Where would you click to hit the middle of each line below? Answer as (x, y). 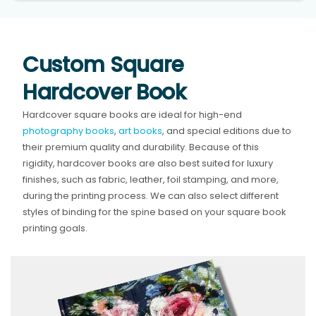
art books (141, 131)
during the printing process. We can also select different (151, 196)
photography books (69, 131)
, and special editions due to (227, 131)
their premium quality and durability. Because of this (141, 147)
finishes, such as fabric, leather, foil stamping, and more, (151, 180)
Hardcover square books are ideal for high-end (133, 115)
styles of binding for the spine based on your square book (155, 212)
